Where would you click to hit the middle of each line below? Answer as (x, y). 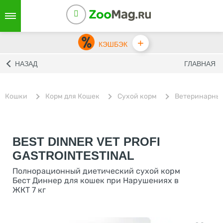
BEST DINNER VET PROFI (86, 142)
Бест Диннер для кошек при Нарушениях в (96, 180)
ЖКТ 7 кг (29, 190)
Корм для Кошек (72, 96)
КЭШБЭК (113, 44)
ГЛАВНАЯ (200, 64)
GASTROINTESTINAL (73, 156)
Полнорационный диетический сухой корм (96, 171)
